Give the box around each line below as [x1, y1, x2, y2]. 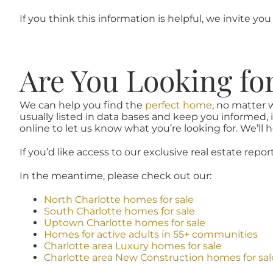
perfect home [144, 99, 212, 112]
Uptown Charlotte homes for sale [43, 217, 205, 229]
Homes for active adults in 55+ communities [43, 229, 258, 241]
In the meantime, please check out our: [19, 170, 211, 182]
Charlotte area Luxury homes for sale [43, 240, 222, 252]
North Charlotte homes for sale [43, 194, 194, 206]
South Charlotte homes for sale [43, 205, 195, 218]
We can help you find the [19, 99, 145, 112]
